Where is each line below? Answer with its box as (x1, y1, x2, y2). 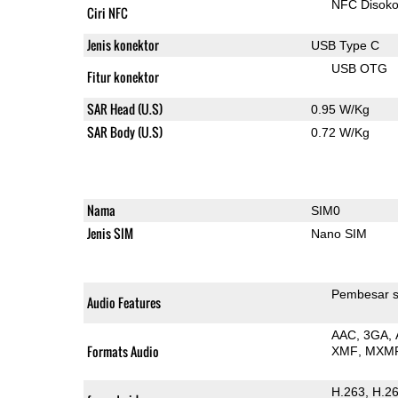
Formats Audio (86, 341, 159, 361)
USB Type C (310, 37, 379, 52)
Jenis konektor (86, 35, 159, 54)
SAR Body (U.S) (86, 122, 163, 141)
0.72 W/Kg (310, 124, 370, 139)
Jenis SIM (86, 223, 133, 243)
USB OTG (330, 60, 387, 76)
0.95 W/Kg (310, 101, 370, 116)
